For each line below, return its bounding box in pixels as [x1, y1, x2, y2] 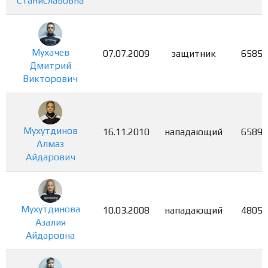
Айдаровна [26, 230, 75, 242]
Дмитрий [29, 60, 71, 72]
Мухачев [31, 47, 69, 59]
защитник [171, 48, 216, 60]
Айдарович [25, 151, 75, 163]
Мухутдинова [20, 203, 80, 215]
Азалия [35, 217, 66, 229]
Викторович [23, 73, 78, 85]
